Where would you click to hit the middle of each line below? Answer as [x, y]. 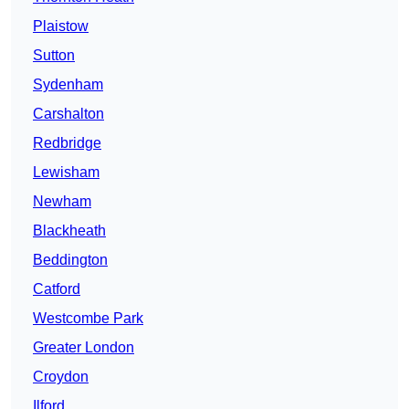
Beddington [70, 260]
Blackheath [69, 231]
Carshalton [68, 114]
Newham [62, 202]
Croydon [61, 377]
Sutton [54, 56]
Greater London [84, 348]
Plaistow [61, 26]
